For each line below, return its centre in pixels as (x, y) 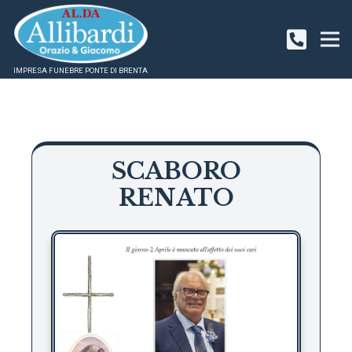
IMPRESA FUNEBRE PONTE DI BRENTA (81, 70)
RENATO (176, 198)
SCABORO (176, 171)
